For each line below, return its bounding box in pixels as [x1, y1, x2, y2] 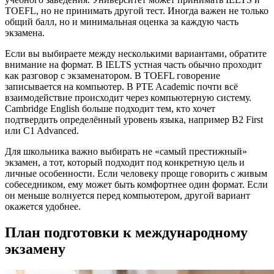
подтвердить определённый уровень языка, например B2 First [5, 114, 263, 125]
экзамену [5, 241, 65, 257]
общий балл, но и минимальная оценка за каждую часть [5, 17, 239, 28]
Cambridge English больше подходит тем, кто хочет [5, 103, 215, 114]
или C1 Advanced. [5, 125, 79, 136]
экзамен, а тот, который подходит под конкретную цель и [5, 157, 245, 168]
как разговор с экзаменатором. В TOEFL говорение [5, 70, 220, 81]
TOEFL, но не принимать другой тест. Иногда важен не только [5, 6, 268, 17]
